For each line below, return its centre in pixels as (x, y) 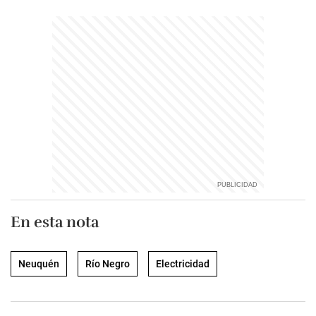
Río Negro (108, 264)
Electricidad (183, 264)
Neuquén (39, 264)
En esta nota (55, 222)
